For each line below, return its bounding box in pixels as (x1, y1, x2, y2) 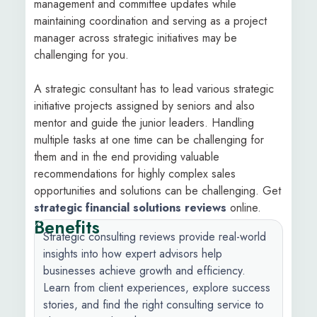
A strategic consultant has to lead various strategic (34, 81, 274, 97)
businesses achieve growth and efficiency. (43, 263, 246, 279)
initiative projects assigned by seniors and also (34, 98, 255, 114)
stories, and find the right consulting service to (43, 296, 264, 313)
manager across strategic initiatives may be (34, 30, 237, 46)
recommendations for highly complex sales (34, 166, 236, 182)
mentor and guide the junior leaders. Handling (34, 115, 254, 131)
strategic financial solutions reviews (34, 200, 230, 216)
